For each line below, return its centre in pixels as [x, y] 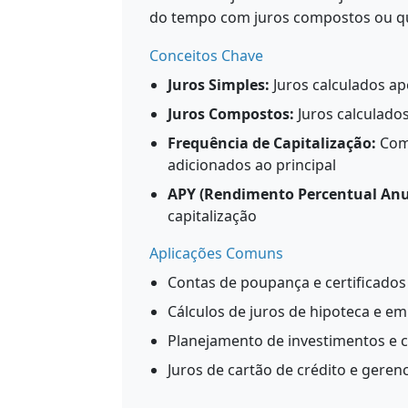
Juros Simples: [219, 85]
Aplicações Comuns [216, 253]
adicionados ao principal [252, 165]
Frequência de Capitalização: [272, 143]
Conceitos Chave [206, 56]
